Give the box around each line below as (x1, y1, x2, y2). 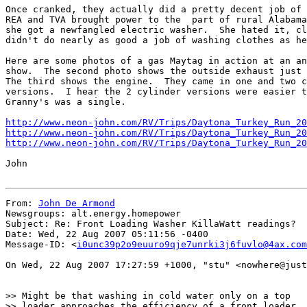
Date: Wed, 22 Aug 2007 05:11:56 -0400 (5, 229, 208, 239)
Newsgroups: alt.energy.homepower (5, 208, 181, 219)
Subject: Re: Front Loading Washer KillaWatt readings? (5, 219, 296, 229)
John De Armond (38, 198, 115, 208)
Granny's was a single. (5, 97, 126, 107)
